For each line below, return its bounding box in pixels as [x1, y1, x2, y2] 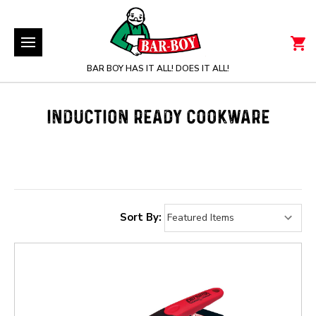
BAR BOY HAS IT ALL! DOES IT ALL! [87, 63, 229, 74]
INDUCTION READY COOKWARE [46, 108, 270, 128]
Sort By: [120, 210, 162, 224]
